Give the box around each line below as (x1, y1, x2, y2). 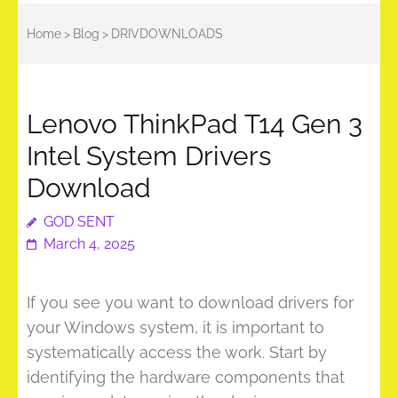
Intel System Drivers (27, 140, 271, 171)
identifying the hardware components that (27, 368, 345, 386)
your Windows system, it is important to (27, 318, 324, 337)
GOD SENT (44, 213, 115, 230)
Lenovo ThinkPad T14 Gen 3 (27, 108, 362, 139)
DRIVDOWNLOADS (111, 27, 223, 41)
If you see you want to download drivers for (27, 293, 354, 312)
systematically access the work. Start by (27, 343, 327, 362)
